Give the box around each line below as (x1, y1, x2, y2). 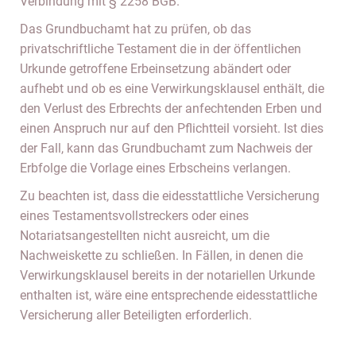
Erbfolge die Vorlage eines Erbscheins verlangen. (20, 161, 291, 176)
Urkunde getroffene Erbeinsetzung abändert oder (20, 61, 291, 76)
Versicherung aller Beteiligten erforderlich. (20, 308, 252, 323)
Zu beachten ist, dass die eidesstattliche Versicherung (20, 188, 319, 203)
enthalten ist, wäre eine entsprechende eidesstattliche (20, 288, 317, 303)
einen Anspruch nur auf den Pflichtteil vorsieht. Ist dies (20, 121, 323, 136)
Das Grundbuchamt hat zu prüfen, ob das (20, 21, 251, 37)
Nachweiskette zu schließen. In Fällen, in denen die (20, 248, 303, 263)
